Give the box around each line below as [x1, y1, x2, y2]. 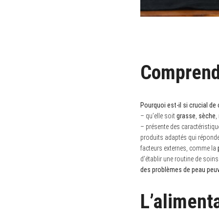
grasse [176, 111, 196, 120]
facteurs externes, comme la [140, 144, 218, 152]
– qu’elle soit [140, 111, 176, 120]
